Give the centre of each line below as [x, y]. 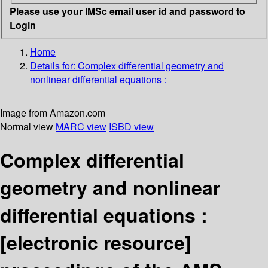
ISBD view [131, 126]
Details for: [54, 65]
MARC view [81, 126]
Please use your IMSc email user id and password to [127, 11]
